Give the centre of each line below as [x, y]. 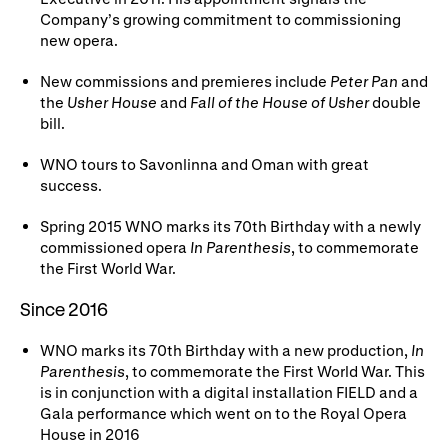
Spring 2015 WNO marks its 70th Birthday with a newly [230, 225]
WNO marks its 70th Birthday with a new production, [225, 349]
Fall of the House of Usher [278, 101]
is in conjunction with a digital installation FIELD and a [229, 391]
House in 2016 [90, 433]
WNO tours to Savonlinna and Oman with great [204, 163]
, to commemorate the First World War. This [275, 370]
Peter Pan [364, 80]
